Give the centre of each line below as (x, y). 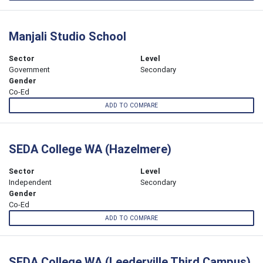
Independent (30, 182)
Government (29, 69)
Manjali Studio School (68, 36)
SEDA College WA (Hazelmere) (90, 149)
